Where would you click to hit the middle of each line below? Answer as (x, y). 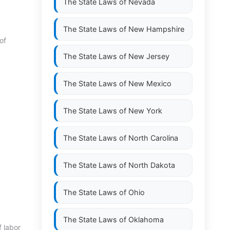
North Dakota (152, 165)
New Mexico (150, 83)
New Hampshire (156, 29)
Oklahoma (146, 219)
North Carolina (153, 138)
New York (145, 111)
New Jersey (149, 56)
